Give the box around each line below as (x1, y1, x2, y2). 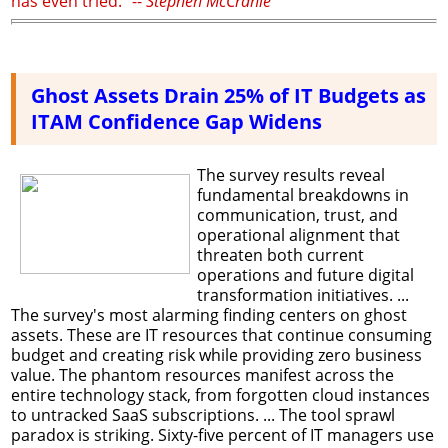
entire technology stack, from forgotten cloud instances (11, 383, 430, 406)
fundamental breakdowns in (196, 183, 409, 206)
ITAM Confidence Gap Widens (31, 107, 322, 135)
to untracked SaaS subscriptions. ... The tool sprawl (11, 403, 395, 426)
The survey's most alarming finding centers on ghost (11, 303, 407, 326)
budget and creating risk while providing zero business (11, 343, 422, 366)
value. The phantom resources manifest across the (11, 363, 394, 386)
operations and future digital (196, 263, 414, 286)
